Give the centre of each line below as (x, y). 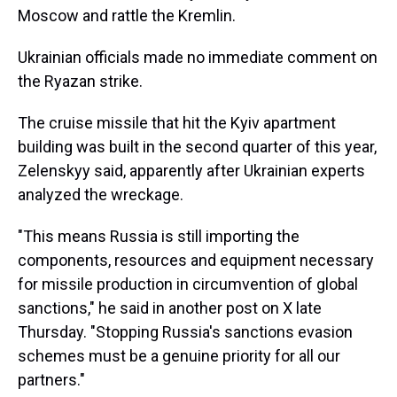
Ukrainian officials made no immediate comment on (198, 57)
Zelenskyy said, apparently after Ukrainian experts (191, 171)
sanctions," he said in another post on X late (170, 308)
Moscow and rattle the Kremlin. (127, 16)
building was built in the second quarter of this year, (197, 147)
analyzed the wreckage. (101, 195)
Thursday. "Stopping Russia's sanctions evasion (185, 332)
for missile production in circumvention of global (188, 284)
